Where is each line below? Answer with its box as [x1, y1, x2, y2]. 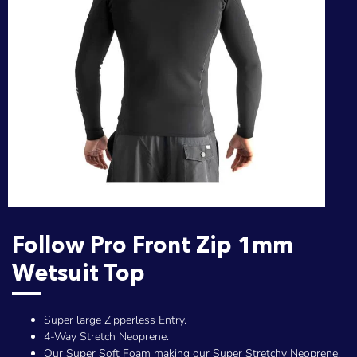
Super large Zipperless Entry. [44, 312, 186, 328]
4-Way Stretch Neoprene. [44, 329, 169, 345]
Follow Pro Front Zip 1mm [12, 231, 293, 259]
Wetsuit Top [12, 259, 145, 287]
